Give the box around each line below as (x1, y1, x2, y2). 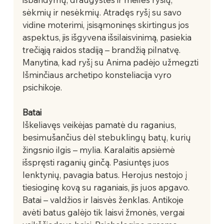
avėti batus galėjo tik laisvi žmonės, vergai (22, 206, 186, 217)
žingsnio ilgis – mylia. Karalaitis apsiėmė (22, 144, 177, 155)
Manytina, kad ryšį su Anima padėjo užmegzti (22, 56, 200, 67)
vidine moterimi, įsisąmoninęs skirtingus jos (22, 19, 191, 30)
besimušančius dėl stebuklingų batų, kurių (22, 131, 193, 142)
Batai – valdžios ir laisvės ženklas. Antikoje (22, 194, 185, 205)
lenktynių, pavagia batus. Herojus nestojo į (22, 169, 189, 180)
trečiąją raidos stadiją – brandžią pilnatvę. (22, 44, 182, 55)
